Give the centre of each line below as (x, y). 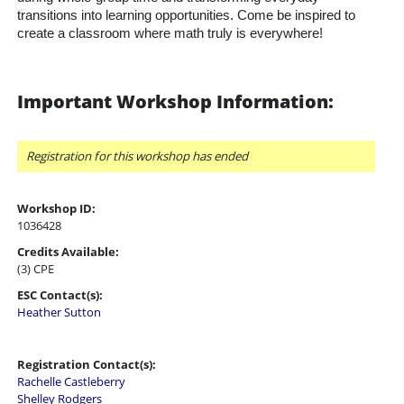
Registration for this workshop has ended (137, 156)
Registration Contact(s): (87, 364)
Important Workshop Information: (175, 101)
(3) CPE (36, 269)
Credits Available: (68, 252)
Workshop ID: (56, 208)
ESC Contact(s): (60, 295)
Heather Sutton (59, 312)
